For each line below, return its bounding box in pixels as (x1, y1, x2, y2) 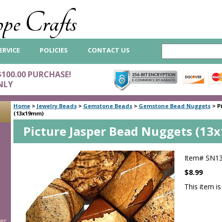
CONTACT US (88, 46, 130, 55)
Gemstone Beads (83, 102, 132, 110)
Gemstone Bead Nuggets (138, 102, 211, 110)
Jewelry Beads (36, 102, 77, 110)
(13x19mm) (13, 110, 44, 117)
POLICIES (40, 46, 68, 55)
